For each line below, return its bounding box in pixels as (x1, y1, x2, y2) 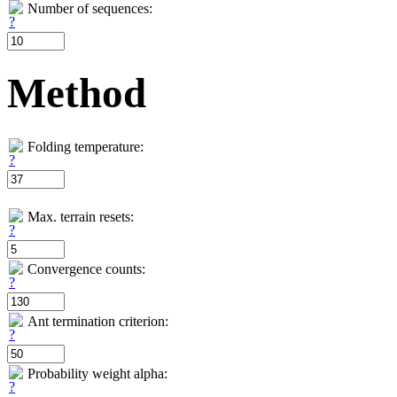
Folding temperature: (27, 138, 144, 154)
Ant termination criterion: (27, 313, 168, 329)
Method (7, 70, 146, 117)
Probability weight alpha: (27, 365, 167, 381)
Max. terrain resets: (27, 208, 134, 224)
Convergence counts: (27, 261, 145, 276)
